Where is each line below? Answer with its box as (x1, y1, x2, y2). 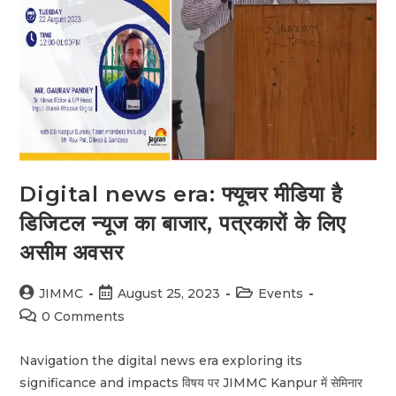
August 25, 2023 (118, 285, 221, 301)
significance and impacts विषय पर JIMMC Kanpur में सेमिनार (19, 374, 363, 391)
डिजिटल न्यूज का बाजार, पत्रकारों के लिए (19, 209, 346, 236)
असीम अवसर (19, 239, 124, 265)
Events (258, 285, 304, 301)
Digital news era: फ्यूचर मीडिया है (19, 180, 343, 207)
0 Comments (42, 308, 126, 324)
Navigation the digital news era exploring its (19, 352, 303, 369)
